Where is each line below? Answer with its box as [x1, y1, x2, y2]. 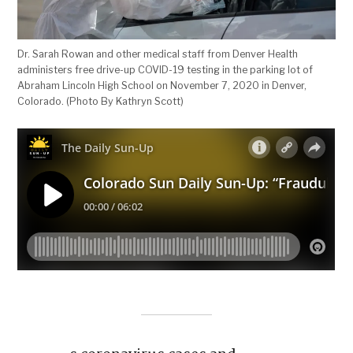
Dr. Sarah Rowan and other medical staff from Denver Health [17, 47, 299, 60]
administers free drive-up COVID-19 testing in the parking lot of [17, 63, 314, 76]
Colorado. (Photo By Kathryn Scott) [17, 95, 184, 107]
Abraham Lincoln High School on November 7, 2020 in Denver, [17, 79, 307, 91]
